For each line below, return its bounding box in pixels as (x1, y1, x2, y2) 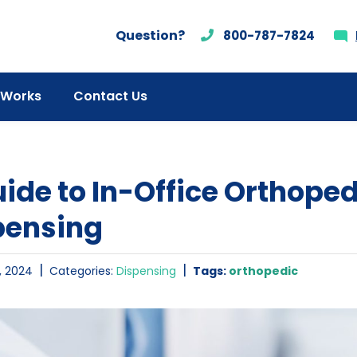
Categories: (49, 263, 116, 280)
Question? (116, 26, 185, 45)
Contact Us (73, 87, 147, 106)
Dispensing (116, 263, 176, 280)
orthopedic (228, 263, 298, 280)
